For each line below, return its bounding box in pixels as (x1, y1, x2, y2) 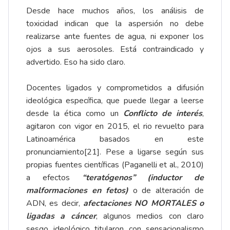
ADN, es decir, (26, 197, 83, 209)
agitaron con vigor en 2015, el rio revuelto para (26, 120, 204, 132)
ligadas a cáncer (26, 210, 96, 222)
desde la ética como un (26, 107, 123, 119)
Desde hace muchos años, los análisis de (26, 5, 204, 16)
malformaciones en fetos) (26, 184, 128, 196)
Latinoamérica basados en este (26, 133, 204, 145)
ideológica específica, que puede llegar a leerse (26, 94, 204, 106)
